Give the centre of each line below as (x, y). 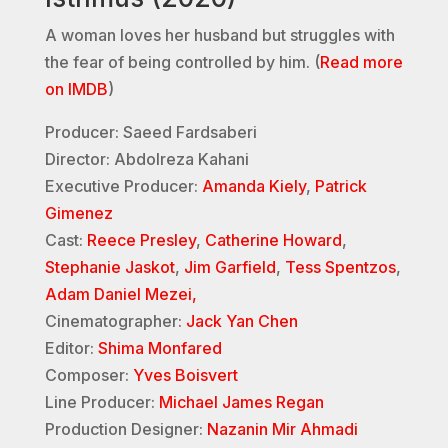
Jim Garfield (229, 267)
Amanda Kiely (253, 186)
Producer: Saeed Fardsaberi (150, 132)
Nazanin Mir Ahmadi (282, 429)
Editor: (71, 348)
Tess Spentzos (340, 267)
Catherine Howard (273, 240)
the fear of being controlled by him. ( (182, 62)
